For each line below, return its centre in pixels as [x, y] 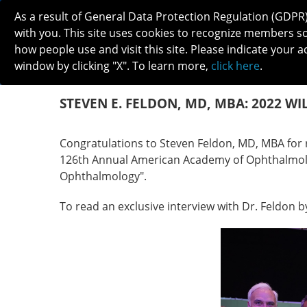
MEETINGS [230, 73]
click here [235, 66]
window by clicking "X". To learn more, [113, 66]
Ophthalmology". [105, 176]
